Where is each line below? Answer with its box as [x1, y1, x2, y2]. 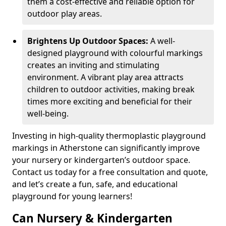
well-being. [27, 108, 69, 119]
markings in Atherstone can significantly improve [12, 142, 200, 153]
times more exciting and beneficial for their [27, 96, 192, 107]
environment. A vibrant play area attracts [27, 72, 184, 83]
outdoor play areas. [27, 8, 102, 19]
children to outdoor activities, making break [27, 84, 195, 95]
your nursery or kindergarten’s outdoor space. [12, 154, 190, 165]
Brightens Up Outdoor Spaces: [27, 35, 150, 46]
